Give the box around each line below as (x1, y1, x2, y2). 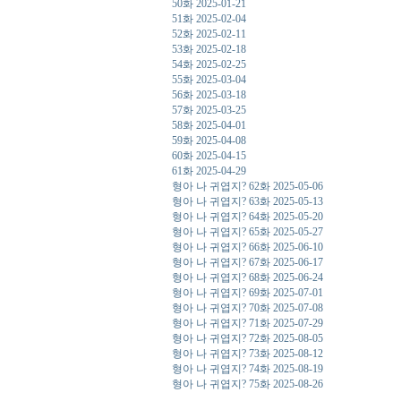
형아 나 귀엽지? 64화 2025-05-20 (172, 210, 323, 223)
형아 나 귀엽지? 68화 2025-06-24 (172, 271, 323, 284)
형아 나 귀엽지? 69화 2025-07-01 (172, 286, 323, 299)
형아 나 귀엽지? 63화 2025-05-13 (172, 195, 323, 208)
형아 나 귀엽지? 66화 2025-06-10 (172, 241, 323, 253)
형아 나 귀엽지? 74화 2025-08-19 (172, 363, 323, 375)
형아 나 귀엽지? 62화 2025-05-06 (172, 180, 323, 192)
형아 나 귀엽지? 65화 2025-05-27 (172, 226, 323, 238)
